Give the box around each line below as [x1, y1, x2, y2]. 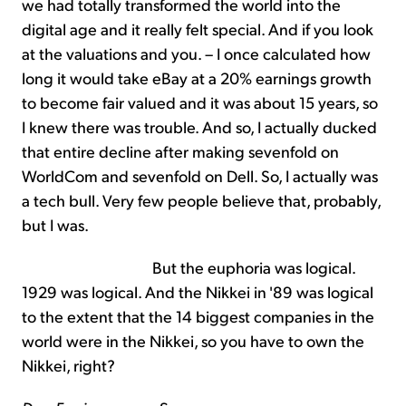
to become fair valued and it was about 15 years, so [22, 92, 378, 113]
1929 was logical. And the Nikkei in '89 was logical [22, 281, 373, 303]
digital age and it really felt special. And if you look [22, 18, 373, 40]
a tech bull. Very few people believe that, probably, [22, 189, 381, 211]
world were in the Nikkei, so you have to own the [22, 330, 364, 352]
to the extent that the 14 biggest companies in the [22, 305, 374, 327]
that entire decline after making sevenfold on [22, 140, 339, 162]
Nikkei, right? [22, 354, 115, 376]
